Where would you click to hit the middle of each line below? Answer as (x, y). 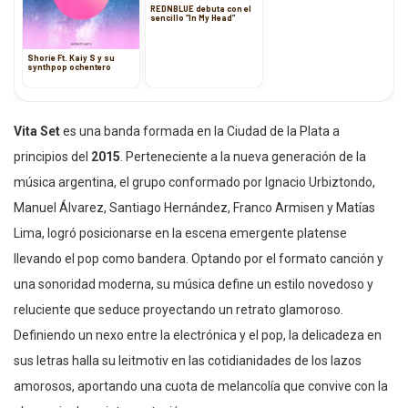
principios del (52, 156)
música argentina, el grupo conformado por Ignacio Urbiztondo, (194, 182)
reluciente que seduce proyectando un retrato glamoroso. (178, 309)
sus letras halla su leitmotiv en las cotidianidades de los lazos (188, 360)
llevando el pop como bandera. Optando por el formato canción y (199, 258)
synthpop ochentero (69, 66)
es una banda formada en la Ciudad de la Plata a (201, 131)
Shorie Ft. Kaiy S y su (71, 57)
